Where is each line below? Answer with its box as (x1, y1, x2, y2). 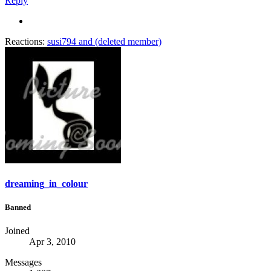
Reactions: (5, 36, 45, 47)
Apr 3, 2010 (29, 237, 76, 247)
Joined (5, 226, 30, 237)
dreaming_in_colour (5, 178, 88, 189)
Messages (5, 257, 42, 268)
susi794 (47, 36, 76, 47)
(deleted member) (95, 36, 162, 47)
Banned (5, 203, 31, 212)
